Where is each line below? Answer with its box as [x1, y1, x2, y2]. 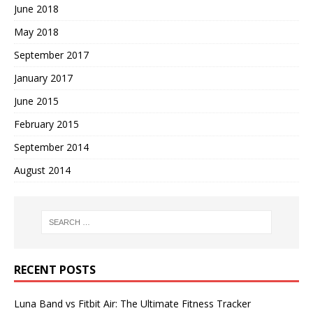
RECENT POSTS [14, 261, 96, 277]
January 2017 [14, 71, 73, 85]
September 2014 [14, 140, 89, 154]
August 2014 [14, 163, 71, 177]
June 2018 [14, 1, 59, 15]
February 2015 [14, 117, 79, 131]
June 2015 [14, 94, 59, 108]
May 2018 [14, 24, 59, 38]
